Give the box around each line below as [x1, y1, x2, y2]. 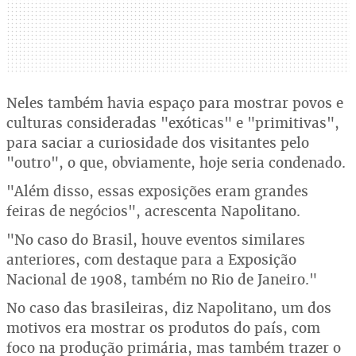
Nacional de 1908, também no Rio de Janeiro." [6, 270, 317, 288]
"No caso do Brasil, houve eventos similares [6, 230, 305, 249]
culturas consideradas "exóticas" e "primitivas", [6, 114, 339, 132]
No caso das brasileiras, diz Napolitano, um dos [6, 299, 331, 317]
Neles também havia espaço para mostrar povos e [6, 94, 343, 112]
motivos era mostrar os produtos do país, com [6, 319, 320, 337]
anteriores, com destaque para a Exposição [6, 250, 296, 269]
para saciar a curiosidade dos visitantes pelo [6, 133, 309, 152]
